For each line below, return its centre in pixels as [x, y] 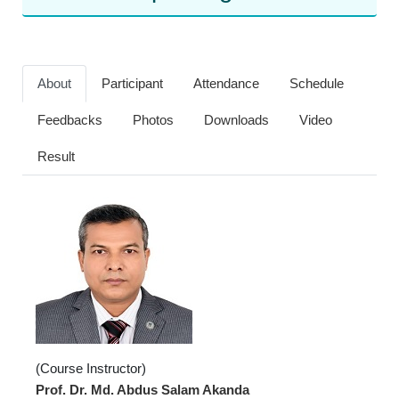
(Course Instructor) [91, 368]
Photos [153, 120]
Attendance [226, 83]
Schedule [317, 83]
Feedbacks [70, 120]
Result [56, 156]
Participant [132, 83]
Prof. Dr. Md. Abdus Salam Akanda [142, 390]
